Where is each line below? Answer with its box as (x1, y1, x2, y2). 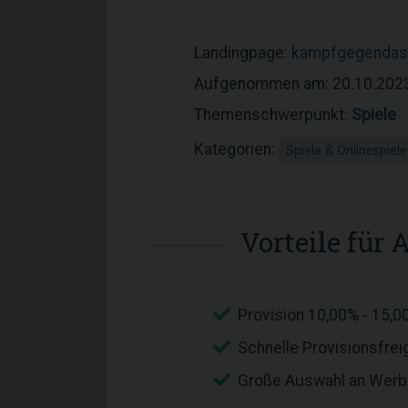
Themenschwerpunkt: (194, 106, 352, 124)
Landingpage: (194, 44, 291, 62)
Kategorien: (194, 140, 279, 158)
